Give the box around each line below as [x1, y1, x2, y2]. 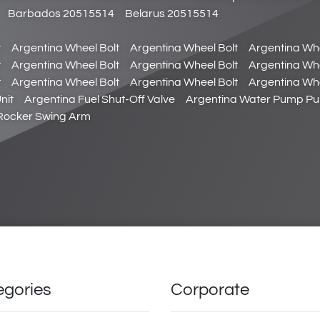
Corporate [171, 281, 249, 299]
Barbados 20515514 [8, 8, 114, 19]
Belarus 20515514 [125, 8, 219, 19]
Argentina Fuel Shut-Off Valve [24, 94, 175, 105]
